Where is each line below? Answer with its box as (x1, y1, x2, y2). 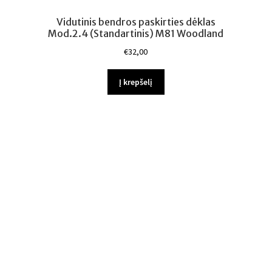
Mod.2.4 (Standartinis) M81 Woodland (48, 27, 224, 39)
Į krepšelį (119, 76, 153, 87)
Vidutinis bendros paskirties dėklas (56, 16, 216, 28)
